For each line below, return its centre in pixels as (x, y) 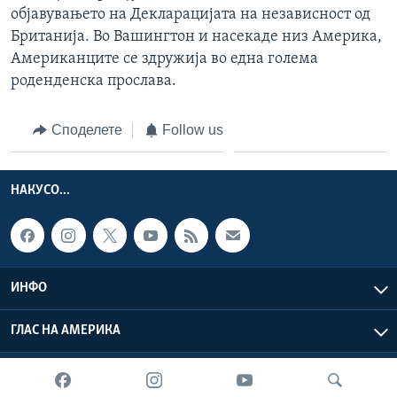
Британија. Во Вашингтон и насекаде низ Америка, (196, 36)
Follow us (193, 129)
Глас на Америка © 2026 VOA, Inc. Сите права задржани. (223, 377)
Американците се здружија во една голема (164, 58)
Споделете (86, 129)
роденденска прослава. (93, 81)
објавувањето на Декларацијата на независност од (191, 14)
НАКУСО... (40, 191)
